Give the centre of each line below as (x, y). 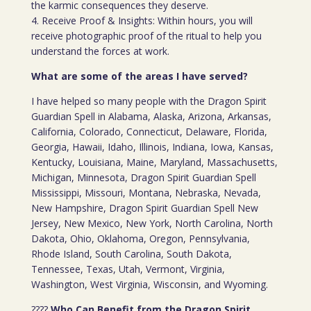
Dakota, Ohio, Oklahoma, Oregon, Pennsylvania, (140, 238)
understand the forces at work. (100, 51)
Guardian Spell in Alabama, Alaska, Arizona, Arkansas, (151, 116)
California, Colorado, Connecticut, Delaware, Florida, (149, 132)
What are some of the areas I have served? (139, 76)
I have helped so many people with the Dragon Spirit (149, 101)
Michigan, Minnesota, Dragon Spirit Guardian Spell (143, 177)
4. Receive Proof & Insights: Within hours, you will (142, 20)
